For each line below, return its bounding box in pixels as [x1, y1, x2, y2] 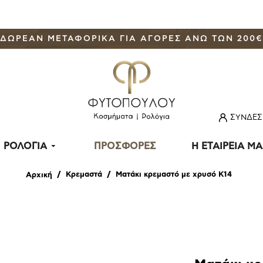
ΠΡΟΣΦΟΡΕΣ [93, 141, 156, 151]
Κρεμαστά [65, 170, 102, 178]
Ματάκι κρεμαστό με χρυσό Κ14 [115, 170, 232, 178]
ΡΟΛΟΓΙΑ [3, 141, 47, 151]
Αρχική [25, 171, 52, 180]
